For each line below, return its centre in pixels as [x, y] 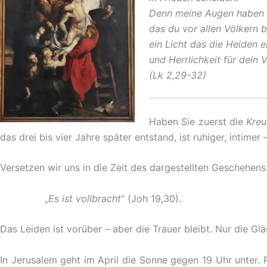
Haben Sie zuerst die [198, 121]
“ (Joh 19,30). [151, 198]
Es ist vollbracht [85, 198]
